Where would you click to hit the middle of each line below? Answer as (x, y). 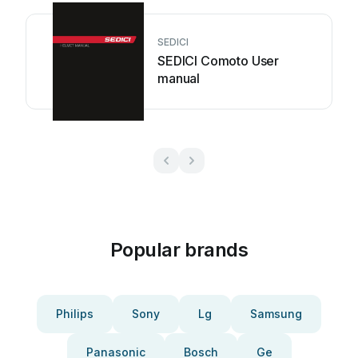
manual (179, 78)
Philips (75, 314)
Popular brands (179, 250)
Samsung (276, 314)
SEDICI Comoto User (219, 61)
